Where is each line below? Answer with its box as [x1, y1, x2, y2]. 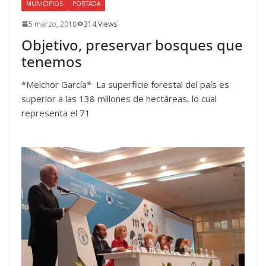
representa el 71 [21, 106, 90, 119]
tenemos [21, 51, 82, 71]
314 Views [84, 18, 117, 29]
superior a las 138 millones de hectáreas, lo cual [21, 92, 217, 104]
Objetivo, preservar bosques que [21, 34, 243, 55]
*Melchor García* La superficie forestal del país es [21, 78, 229, 90]
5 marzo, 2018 [28, 18, 77, 29]
